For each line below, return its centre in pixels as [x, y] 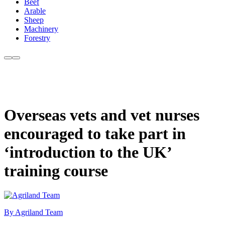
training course [56, 171]
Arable [35, 11]
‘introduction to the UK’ [88, 152]
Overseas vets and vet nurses [102, 115]
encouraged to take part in [95, 133]
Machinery [41, 29]
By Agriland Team [33, 212]
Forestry [37, 38]
